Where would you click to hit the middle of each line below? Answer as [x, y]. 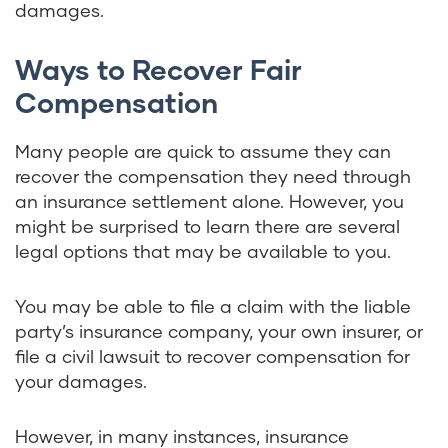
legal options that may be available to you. [205, 251]
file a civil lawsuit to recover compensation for [212, 356]
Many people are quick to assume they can [203, 151]
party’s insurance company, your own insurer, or [219, 331]
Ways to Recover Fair [158, 69]
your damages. [81, 381]
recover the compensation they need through [213, 176]
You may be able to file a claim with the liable [213, 306]
